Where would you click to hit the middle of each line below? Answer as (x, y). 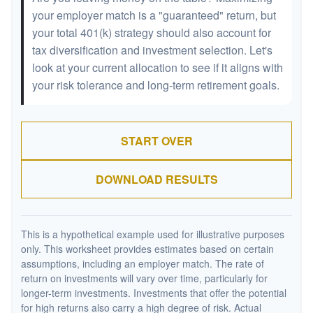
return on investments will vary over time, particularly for (144, 278)
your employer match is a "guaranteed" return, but (154, 15)
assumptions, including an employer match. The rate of (143, 263)
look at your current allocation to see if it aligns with (158, 67)
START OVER (156, 141)
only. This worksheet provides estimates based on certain (147, 249)
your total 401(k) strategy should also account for (152, 32)
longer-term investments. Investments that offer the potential (154, 293)
